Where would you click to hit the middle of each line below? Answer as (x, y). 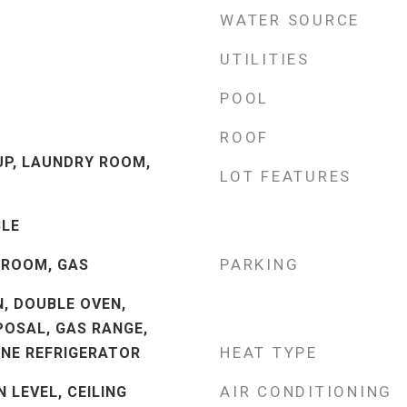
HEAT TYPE (269, 352)
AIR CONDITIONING (306, 392)
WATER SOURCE (290, 20)
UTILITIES (265, 59)
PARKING (260, 264)
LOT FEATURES (286, 176)
